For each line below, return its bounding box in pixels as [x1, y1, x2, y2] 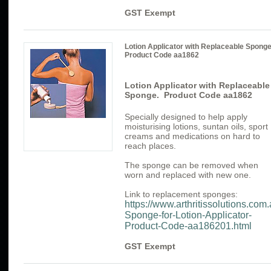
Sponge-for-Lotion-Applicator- [125, 209, 252, 220]
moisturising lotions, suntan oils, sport [125, 121, 268, 131]
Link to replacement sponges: [125, 189, 238, 199]
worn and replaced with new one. [125, 169, 251, 180]
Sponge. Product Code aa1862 [125, 90, 252, 100]
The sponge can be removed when [125, 160, 258, 170]
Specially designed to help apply [125, 111, 247, 122]
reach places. [125, 140, 176, 151]
